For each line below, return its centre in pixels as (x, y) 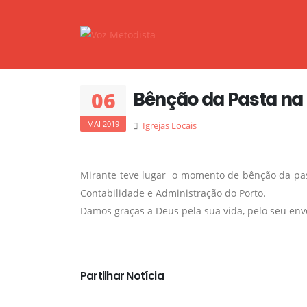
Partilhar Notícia (122, 276)
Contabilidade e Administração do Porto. (174, 193)
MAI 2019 (103, 124)
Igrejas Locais (170, 126)
